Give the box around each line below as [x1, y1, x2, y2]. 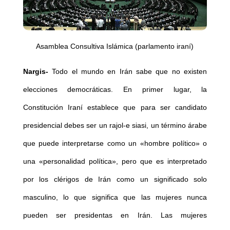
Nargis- [23, 67, 48, 76]
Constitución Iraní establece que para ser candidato [23, 103, 207, 112]
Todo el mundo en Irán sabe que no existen [48, 67, 207, 76]
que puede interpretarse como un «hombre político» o [23, 139, 207, 148]
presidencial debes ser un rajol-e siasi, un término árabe [23, 121, 207, 130]
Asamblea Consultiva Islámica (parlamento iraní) [36, 42, 194, 51]
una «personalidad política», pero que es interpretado [23, 157, 207, 166]
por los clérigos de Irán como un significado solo [23, 175, 207, 184]
